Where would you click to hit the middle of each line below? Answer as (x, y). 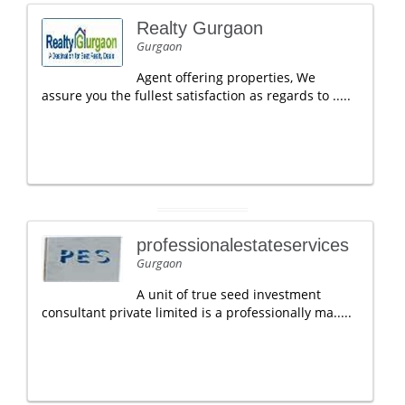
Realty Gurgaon (200, 28)
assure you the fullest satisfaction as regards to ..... (196, 95)
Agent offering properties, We (226, 77)
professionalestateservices (243, 245)
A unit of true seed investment (229, 294)
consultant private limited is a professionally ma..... (197, 312)
